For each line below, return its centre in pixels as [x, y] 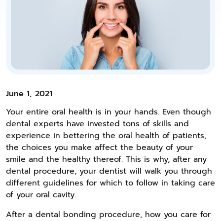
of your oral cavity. [41, 195]
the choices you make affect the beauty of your [99, 147]
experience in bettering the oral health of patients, [106, 135]
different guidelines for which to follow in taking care [110, 183]
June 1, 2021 [29, 93]
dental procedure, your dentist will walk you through [109, 171]
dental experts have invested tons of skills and [97, 124]
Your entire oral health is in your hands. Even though [109, 112]
